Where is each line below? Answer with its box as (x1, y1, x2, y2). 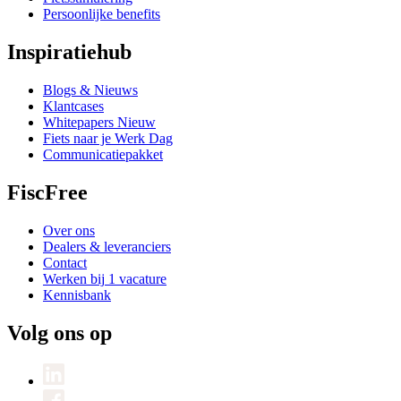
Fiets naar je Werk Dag (43, 131, 173, 147)
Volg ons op (7, 320, 112, 345)
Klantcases (43, 98, 104, 115)
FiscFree (7, 180, 88, 204)
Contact (43, 254, 87, 270)
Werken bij (43, 270, 105, 286)
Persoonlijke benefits (43, 6, 160, 22)
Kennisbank (43, 286, 111, 303)
